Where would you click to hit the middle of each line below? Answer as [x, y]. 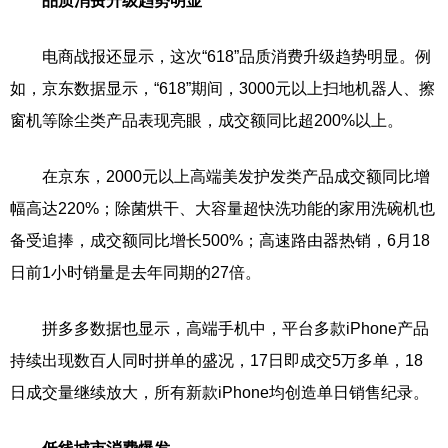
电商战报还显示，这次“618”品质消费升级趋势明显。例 [220, 56]
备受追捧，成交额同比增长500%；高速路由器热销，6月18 [220, 240]
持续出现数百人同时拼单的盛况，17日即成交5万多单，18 [216, 360]
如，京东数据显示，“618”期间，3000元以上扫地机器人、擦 [222, 88]
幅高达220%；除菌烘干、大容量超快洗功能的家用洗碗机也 [222, 208]
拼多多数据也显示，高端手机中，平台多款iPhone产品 [219, 328]
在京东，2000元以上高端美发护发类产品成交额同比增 [220, 176]
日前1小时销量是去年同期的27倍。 [135, 272]
